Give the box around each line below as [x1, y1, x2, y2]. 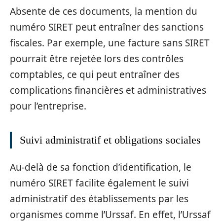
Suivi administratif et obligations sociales [20, 133, 201, 146]
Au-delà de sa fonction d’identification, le [10, 161, 191, 174]
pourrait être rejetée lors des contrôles [10, 52, 184, 65]
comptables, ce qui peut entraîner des [10, 68, 180, 81]
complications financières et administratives [10, 83, 206, 97]
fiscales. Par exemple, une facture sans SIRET [10, 36, 210, 49]
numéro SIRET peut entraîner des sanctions [10, 20, 204, 34]
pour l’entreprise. [10, 99, 86, 112]
